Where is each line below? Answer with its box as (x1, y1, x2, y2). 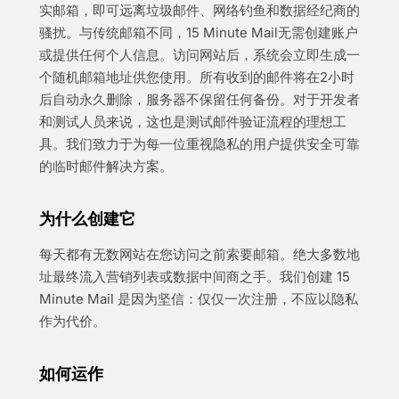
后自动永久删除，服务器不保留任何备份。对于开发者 (39, 91, 360, 108)
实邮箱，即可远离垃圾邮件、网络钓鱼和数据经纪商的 (39, 2, 360, 19)
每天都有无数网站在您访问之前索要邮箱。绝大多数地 (39, 246, 360, 263)
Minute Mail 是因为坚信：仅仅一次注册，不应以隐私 (39, 290, 358, 307)
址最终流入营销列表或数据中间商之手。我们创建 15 (39, 268, 350, 285)
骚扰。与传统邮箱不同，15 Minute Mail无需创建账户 (39, 24, 358, 41)
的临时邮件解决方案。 (39, 158, 173, 175)
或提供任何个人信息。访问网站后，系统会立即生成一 (39, 46, 360, 63)
